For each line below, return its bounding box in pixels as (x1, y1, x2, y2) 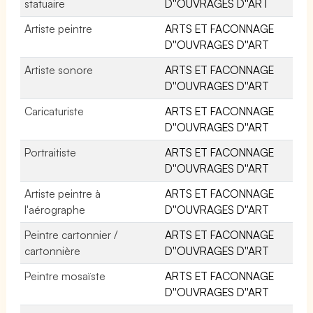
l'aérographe (24, 202, 85, 217)
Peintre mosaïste (24, 268, 106, 283)
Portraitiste (24, 145, 76, 159)
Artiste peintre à (24, 186, 101, 201)
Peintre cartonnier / (24, 227, 118, 242)
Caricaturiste (24, 103, 84, 118)
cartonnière (24, 243, 80, 258)
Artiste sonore (24, 62, 94, 77)
